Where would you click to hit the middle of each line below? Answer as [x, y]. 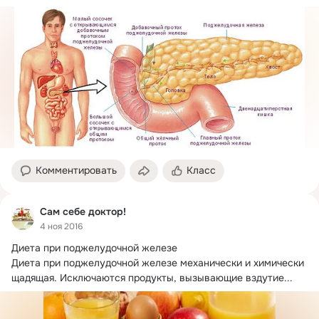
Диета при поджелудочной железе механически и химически [158, 262]
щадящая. [34, 277]
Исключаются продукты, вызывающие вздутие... [175, 277]
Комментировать [76, 171]
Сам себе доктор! [83, 212]
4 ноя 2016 [61, 226]
